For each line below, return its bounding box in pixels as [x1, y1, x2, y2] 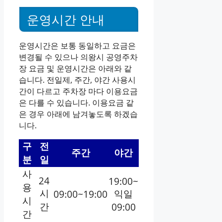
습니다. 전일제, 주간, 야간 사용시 [19, 74, 136, 86]
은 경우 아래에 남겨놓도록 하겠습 [19, 109, 138, 120]
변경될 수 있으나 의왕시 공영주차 [19, 52, 138, 63]
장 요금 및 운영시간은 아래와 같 [19, 63, 132, 74]
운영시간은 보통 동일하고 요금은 [19, 40, 136, 52]
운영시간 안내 [27, 11, 105, 28]
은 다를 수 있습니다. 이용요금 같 [19, 97, 134, 109]
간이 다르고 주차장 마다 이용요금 [19, 86, 138, 97]
